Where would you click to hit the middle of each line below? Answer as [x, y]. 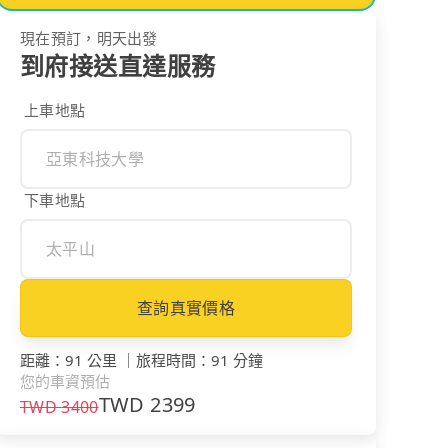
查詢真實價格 [186, 307]
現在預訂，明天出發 [89, 37]
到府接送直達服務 [118, 65]
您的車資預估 [65, 380]
